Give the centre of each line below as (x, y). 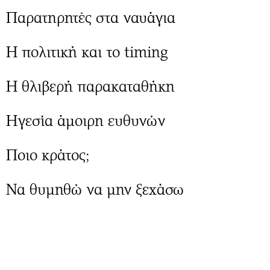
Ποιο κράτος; (48, 155)
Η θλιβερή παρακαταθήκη (90, 86)
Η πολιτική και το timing (87, 52)
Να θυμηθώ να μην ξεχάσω (95, 190)
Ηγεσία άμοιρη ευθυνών (86, 121)
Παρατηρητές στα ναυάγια (91, 18)
